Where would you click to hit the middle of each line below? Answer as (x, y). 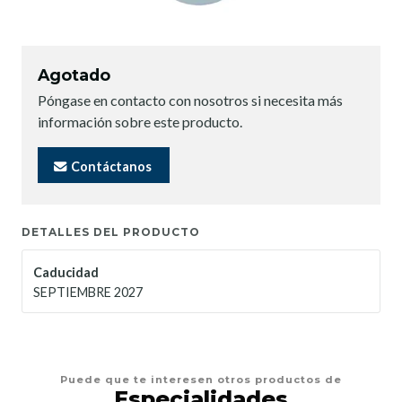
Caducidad (66, 272)
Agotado (74, 75)
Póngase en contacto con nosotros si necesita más (190, 100)
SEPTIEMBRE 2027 (88, 292)
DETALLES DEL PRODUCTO (111, 232)
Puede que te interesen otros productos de (201, 379)
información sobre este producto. (140, 122)
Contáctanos (110, 166)
